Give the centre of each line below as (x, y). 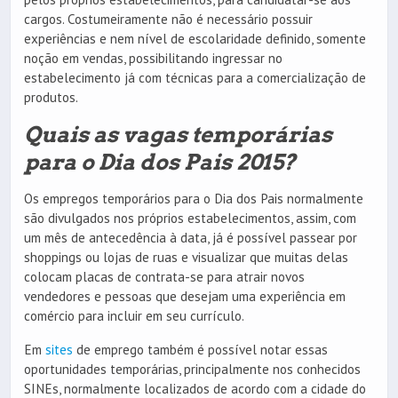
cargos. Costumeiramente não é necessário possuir (168, 20)
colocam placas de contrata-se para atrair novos (164, 277)
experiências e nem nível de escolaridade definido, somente (195, 39)
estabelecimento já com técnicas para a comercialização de (195, 78)
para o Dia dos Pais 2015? (160, 163)
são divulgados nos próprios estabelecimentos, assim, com (190, 219)
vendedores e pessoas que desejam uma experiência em (185, 297)
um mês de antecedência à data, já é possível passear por (191, 238)
